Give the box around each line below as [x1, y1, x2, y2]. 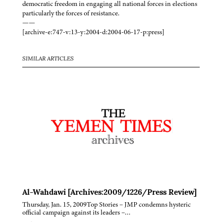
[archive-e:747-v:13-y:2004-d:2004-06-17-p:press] [22, 27, 165, 37]
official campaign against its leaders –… [22, 208, 131, 218]
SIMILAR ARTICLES [22, 56, 74, 62]
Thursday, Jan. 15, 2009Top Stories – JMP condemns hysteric [22, 200, 191, 210]
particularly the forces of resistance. [22, 8, 119, 18]
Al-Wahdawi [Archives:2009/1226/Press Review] [22, 189, 197, 197]
